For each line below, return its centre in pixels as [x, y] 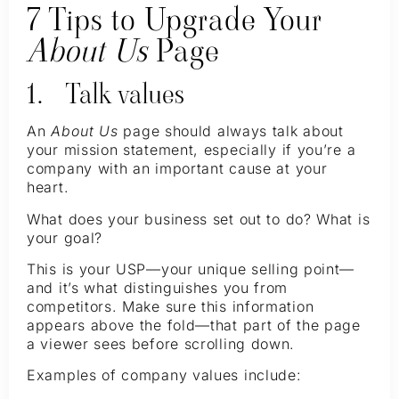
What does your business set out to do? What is [199, 219]
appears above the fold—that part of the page [194, 325]
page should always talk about [231, 131]
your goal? [65, 237]
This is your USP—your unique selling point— [191, 269]
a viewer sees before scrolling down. [161, 343]
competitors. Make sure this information [171, 306]
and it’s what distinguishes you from [158, 287]
